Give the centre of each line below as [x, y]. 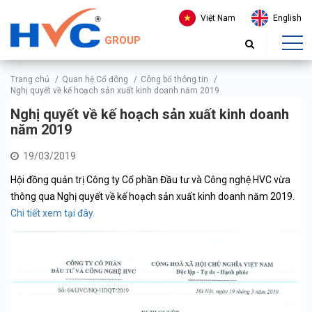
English [287, 18]
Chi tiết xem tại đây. [54, 213]
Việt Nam [218, 18]
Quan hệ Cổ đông [95, 79]
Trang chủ [30, 79]
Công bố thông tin [174, 79]
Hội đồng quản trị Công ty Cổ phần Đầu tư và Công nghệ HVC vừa [150, 179]
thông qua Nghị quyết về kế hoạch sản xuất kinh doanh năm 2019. [154, 196]
